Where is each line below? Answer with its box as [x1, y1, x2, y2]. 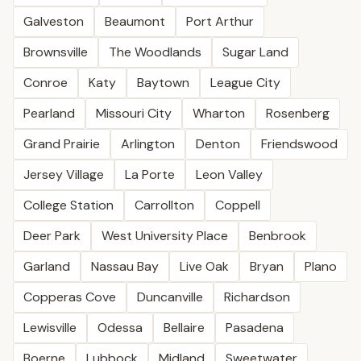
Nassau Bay [91, 258, 159, 275]
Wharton [193, 105, 245, 122]
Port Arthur [186, 13, 254, 30]
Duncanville [137, 288, 203, 305]
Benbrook [249, 227, 306, 244]
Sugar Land [222, 44, 288, 60]
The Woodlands [109, 44, 201, 60]
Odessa [98, 319, 143, 336]
